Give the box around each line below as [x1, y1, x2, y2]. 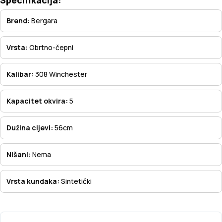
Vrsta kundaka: [6, 176, 61, 186]
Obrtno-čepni [29, 42, 73, 52]
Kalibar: [6, 69, 35, 79]
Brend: [6, 15, 31, 25]
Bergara [31, 15, 57, 25]
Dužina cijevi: [6, 122, 55, 132]
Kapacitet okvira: [6, 96, 69, 106]
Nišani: [6, 149, 32, 159]
